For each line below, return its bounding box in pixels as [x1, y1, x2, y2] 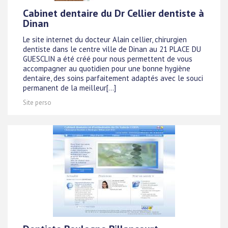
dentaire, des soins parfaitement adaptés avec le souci [23, 73, 203, 83]
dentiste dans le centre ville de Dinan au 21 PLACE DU [23, 44, 201, 54]
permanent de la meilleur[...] [23, 83, 116, 93]
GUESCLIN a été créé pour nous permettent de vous [23, 54, 192, 64]
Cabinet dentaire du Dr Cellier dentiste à [23, 7, 204, 20]
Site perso [23, 98, 51, 107]
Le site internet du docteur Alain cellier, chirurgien [23, 35, 187, 45]
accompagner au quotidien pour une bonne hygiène [23, 64, 190, 74]
